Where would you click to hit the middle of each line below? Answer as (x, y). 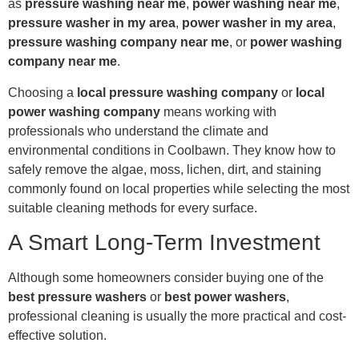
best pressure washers (77, 297)
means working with (218, 111)
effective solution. (57, 336)
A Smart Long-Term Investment (164, 243)
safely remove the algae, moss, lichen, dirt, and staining (165, 169)
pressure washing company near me (119, 42)
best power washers (225, 297)
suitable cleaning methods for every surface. (133, 208)
